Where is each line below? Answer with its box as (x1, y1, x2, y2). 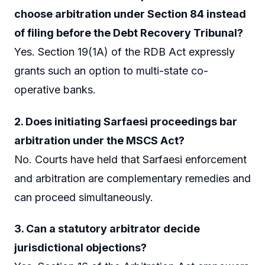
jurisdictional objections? (14, 241, 147, 254)
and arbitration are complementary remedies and (14, 172, 251, 185)
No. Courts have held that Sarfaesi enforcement (14, 153, 247, 166)
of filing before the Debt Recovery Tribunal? (14, 27, 243, 40)
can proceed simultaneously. (14, 190, 153, 203)
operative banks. (14, 83, 96, 96)
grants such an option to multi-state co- (14, 64, 208, 77)
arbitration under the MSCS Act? (14, 134, 185, 147)
